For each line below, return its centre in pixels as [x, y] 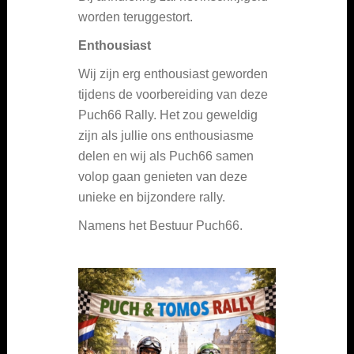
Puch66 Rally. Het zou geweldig [168, 115]
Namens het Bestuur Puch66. [162, 225]
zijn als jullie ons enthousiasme [166, 135]
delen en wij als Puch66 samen [166, 156]
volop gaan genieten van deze [163, 176]
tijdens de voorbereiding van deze [173, 94]
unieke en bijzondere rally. [153, 197]
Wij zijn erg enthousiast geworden [173, 73]
